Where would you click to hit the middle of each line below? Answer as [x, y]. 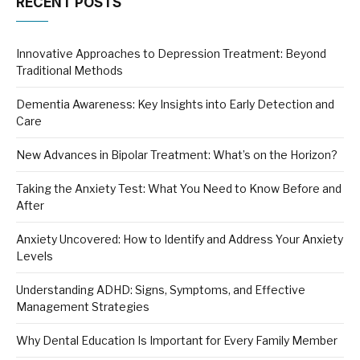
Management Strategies [83, 307]
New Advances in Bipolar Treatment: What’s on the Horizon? [177, 155]
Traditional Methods [70, 71]
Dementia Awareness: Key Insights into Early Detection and [175, 104]
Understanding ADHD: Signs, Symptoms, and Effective [161, 290]
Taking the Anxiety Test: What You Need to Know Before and [179, 189]
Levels [35, 256]
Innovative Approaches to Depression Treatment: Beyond [171, 54]
